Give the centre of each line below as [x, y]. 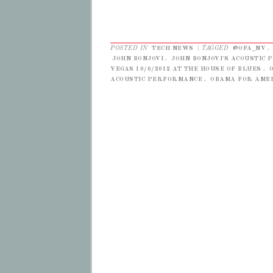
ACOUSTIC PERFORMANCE [156, 79]
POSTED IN [130, 48]
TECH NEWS [173, 48]
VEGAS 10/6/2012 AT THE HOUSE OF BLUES [186, 69]
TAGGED [216, 48]
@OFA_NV [249, 48]
